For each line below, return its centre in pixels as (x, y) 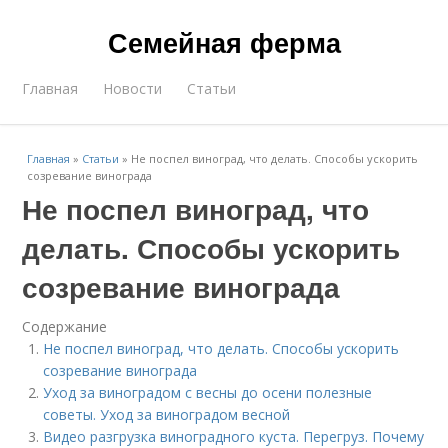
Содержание (65, 326)
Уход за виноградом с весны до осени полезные (208, 392)
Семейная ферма (224, 42)
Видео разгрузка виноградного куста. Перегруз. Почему (234, 436)
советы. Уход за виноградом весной (167, 414)
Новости (133, 88)
